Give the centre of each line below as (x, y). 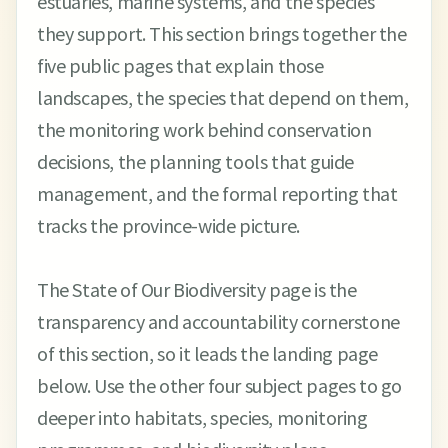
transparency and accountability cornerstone (218, 321)
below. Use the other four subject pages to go (220, 385)
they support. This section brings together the (222, 33)
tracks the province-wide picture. (168, 225)
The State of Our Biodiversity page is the (197, 289)
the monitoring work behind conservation (204, 129)
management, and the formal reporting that (217, 193)
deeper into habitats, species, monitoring (202, 417)
